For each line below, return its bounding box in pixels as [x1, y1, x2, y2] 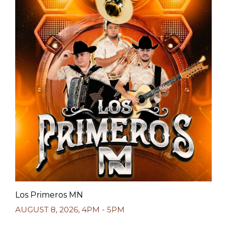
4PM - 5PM [82, 205, 125, 214]
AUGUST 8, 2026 [15, 205, 78, 214]
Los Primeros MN [15, 190, 83, 200]
